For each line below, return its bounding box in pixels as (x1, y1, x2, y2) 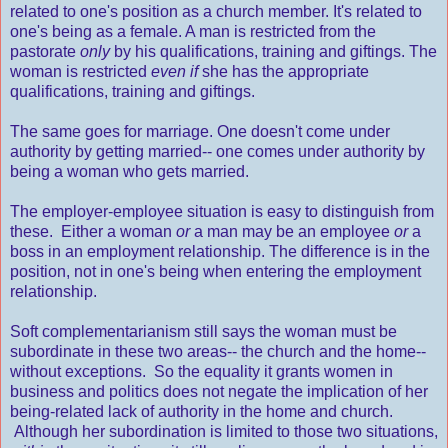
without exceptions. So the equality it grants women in (10, 363, 393, 381)
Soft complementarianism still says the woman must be (10, 323, 397, 341)
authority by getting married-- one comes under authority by (10, 143, 425, 161)
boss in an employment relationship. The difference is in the (10, 243, 430, 261)
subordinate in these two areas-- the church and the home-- (10, 343, 426, 361)
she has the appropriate (198, 63, 369, 81)
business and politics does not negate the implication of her (10, 383, 428, 401)
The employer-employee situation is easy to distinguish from (10, 203, 434, 221)
